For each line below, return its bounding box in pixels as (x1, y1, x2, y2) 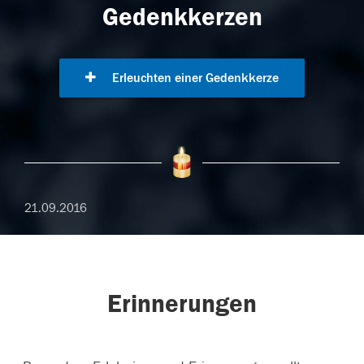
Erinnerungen (107, 289, 257, 319)
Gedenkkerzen (102, 2, 262, 32)
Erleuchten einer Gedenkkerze (109, 71, 279, 86)
